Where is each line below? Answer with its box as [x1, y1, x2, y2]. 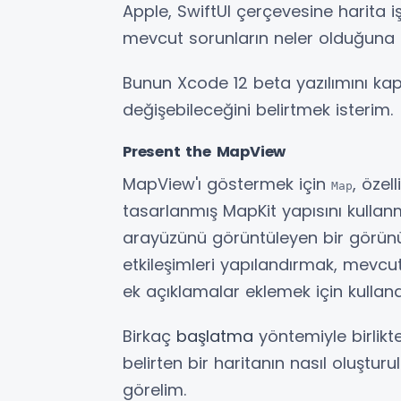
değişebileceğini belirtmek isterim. [123, 98, 393, 122]
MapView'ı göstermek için [123, 173, 331, 196]
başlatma [176, 325, 253, 348]
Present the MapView [123, 141, 286, 163]
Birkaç [123, 325, 176, 348]
